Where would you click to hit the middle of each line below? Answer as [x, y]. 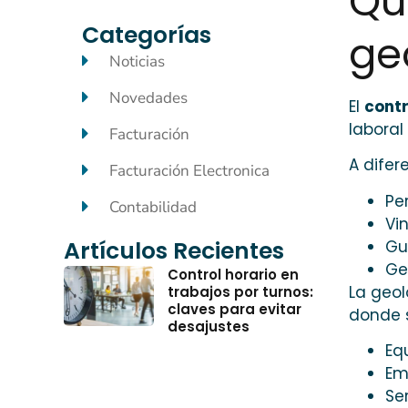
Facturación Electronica [189, 170]
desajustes [208, 326]
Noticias [137, 61]
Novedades [148, 97]
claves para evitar [234, 309]
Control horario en [233, 274]
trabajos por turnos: [240, 291]
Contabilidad [153, 207]
